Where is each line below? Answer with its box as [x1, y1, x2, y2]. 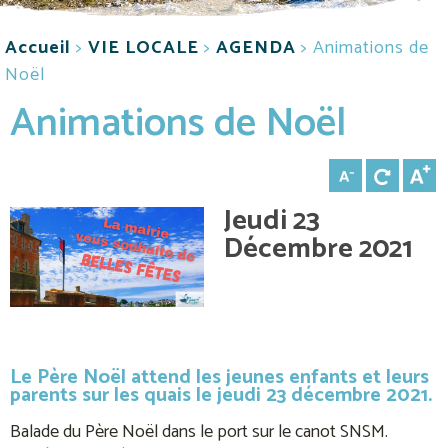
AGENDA [216, 33, 296, 64]
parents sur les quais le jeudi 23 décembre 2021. [10, 378, 432, 412]
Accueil [5, 33, 71, 64]
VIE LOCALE [88, 33, 199, 64]
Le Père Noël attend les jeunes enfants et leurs [10, 360, 429, 394]
